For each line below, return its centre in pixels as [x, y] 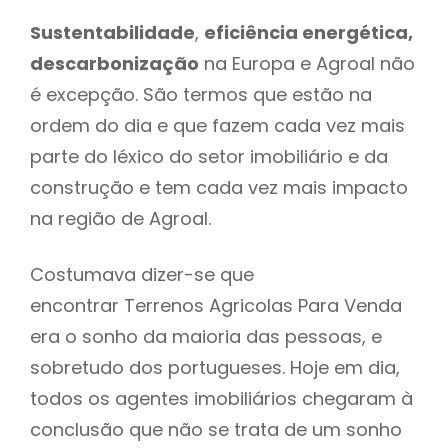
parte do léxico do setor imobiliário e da [209, 156]
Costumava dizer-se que [142, 274]
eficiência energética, [308, 32]
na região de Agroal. [123, 218]
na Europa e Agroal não [307, 63]
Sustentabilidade [112, 32]
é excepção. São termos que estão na [201, 94]
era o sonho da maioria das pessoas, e [206, 336]
